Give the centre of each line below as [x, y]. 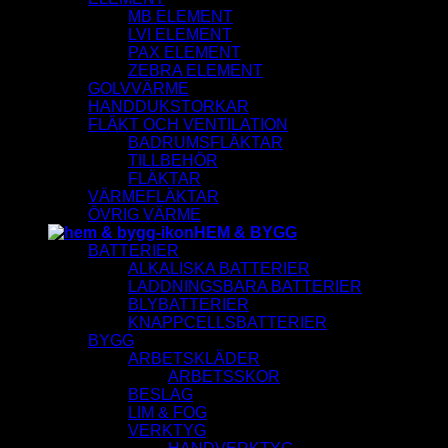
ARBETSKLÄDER [194, 359]
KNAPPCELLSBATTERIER [227, 323]
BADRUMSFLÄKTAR [205, 143]
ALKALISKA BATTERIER [219, 269]
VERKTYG [167, 431]
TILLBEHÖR [173, 161]
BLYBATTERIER [188, 305]
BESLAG [160, 395]
